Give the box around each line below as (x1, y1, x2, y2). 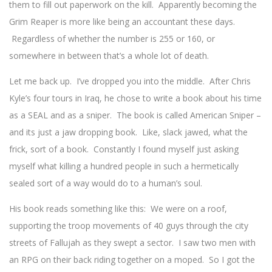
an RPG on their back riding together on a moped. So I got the (9, 254, 255, 266)
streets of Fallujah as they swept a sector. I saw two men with (9, 237, 256, 249)
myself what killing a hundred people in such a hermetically (9, 160, 239, 172)
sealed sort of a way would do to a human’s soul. (9, 177, 202, 189)
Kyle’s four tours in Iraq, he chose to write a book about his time (9, 92, 262, 104)
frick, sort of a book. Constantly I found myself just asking (9, 143, 239, 155)
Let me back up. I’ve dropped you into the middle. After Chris (9, 75, 251, 87)
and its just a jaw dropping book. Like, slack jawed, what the (9, 126, 248, 138)
